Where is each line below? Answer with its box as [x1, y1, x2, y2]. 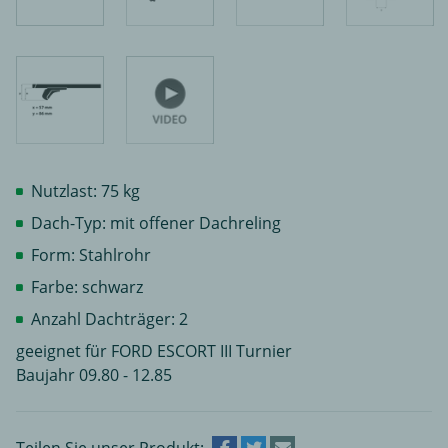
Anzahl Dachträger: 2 [31, 307, 188, 330]
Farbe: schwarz [31, 275, 143, 298]
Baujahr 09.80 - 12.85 [16, 363, 172, 386]
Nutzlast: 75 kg [31, 179, 140, 202]
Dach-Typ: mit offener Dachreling [31, 211, 281, 234]
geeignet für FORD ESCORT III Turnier [16, 339, 292, 362]
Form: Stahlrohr [31, 243, 151, 266]
